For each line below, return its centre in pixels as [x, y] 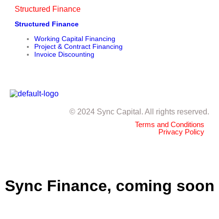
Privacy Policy [181, 132]
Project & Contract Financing [78, 46]
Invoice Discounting [64, 54]
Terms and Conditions [170, 124]
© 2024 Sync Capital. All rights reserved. [139, 112]
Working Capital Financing [75, 39]
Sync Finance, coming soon [109, 186]
